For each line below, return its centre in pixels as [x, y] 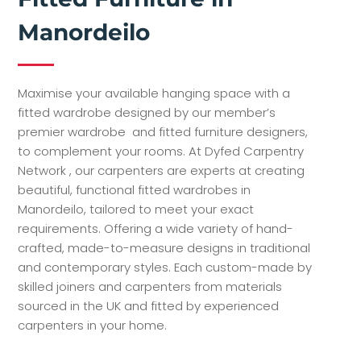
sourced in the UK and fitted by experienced [149, 305]
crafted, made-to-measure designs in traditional [164, 247]
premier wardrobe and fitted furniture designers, [163, 131]
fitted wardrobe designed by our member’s [147, 112]
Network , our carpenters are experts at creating [162, 170]
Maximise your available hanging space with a [154, 93]
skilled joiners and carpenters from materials [150, 286]
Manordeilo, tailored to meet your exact [136, 209]
